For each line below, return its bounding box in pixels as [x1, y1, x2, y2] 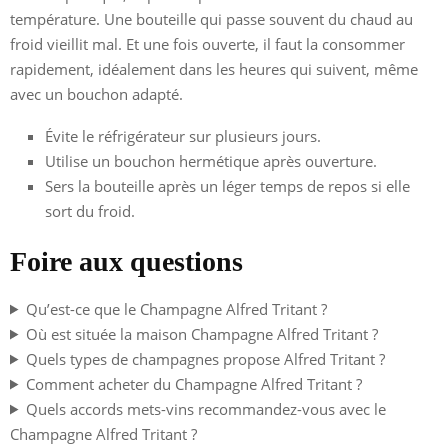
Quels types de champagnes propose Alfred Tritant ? [25, 348, 385, 369]
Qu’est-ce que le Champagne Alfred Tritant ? [25, 298, 327, 319]
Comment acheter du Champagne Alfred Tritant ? [25, 373, 362, 394]
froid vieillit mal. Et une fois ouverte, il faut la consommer [10, 33, 405, 54]
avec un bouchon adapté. [10, 83, 183, 104]
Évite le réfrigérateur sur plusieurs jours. [45, 125, 321, 146]
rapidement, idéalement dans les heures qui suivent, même [10, 58, 418, 79]
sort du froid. [45, 200, 135, 221]
